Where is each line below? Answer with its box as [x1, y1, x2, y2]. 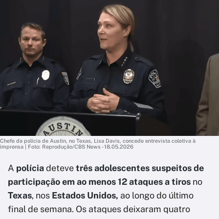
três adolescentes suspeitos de [74, 163, 204, 173]
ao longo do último [120, 190, 194, 200]
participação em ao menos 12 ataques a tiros [8, 176, 191, 187]
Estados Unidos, [52, 190, 120, 200]
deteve [44, 163, 74, 173]
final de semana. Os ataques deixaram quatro [8, 204, 190, 214]
